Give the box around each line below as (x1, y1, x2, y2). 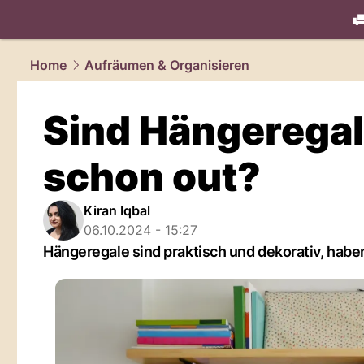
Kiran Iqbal (84, 202, 150, 219)
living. (298, 30, 334, 46)
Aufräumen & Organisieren (84, 57, 249, 73)
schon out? (43, 153, 261, 201)
